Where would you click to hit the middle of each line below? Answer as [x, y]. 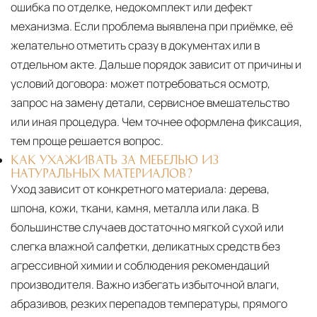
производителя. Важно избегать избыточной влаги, [145, 284]
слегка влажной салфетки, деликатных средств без [145, 246]
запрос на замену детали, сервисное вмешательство [150, 102]
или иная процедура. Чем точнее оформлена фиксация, [156, 121]
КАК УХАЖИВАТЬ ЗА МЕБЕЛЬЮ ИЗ [115, 159]
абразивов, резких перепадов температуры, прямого [149, 303]
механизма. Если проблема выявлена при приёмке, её [152, 26]
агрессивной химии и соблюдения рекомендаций [140, 265]
